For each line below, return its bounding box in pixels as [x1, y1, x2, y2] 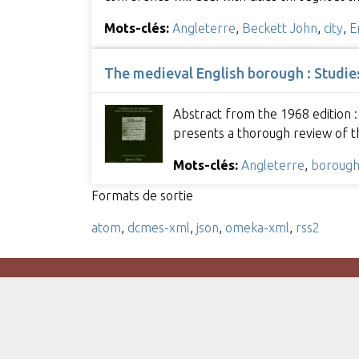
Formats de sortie [91, 188, 193, 203]
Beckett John [241, 20, 317, 35]
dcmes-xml [127, 220, 190, 235]
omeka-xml [224, 220, 289, 235]
